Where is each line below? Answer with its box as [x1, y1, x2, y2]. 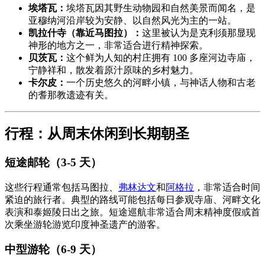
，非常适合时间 [194, 182, 260, 192]
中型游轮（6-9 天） [5, 243, 102, 256]
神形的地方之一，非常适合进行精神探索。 [28, 40, 208, 51]
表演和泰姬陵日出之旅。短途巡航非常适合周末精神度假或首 [5, 206, 260, 217]
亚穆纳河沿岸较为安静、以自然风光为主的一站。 [28, 15, 237, 26]
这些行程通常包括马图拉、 [5, 182, 118, 192]
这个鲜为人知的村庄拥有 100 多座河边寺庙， [66, 53, 256, 63]
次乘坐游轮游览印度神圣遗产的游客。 [5, 219, 166, 230]
